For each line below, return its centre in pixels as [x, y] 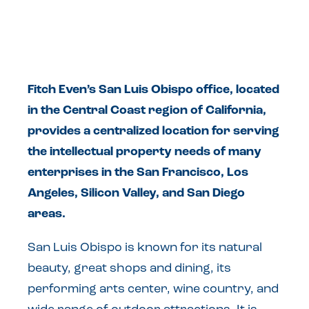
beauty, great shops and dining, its [129, 269]
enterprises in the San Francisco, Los [138, 173]
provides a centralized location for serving [153, 132]
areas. [47, 215]
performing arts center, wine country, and [153, 290]
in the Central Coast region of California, [147, 111]
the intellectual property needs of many [144, 152]
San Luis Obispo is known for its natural [145, 248]
